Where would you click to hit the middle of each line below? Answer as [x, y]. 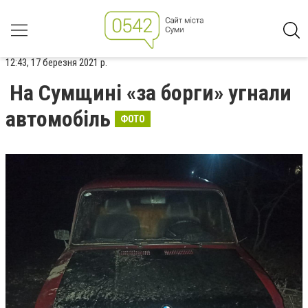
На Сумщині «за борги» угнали [151, 93]
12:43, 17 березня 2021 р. [56, 63]
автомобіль [58, 119]
